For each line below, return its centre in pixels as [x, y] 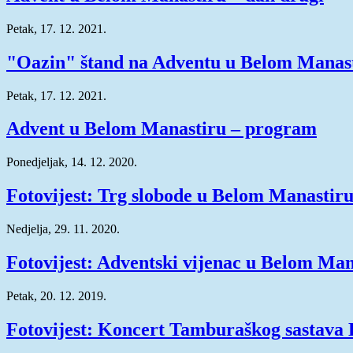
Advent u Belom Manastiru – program [162, 129]
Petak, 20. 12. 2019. [56, 295]
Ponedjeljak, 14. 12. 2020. [72, 162]
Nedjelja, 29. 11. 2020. [63, 229]
